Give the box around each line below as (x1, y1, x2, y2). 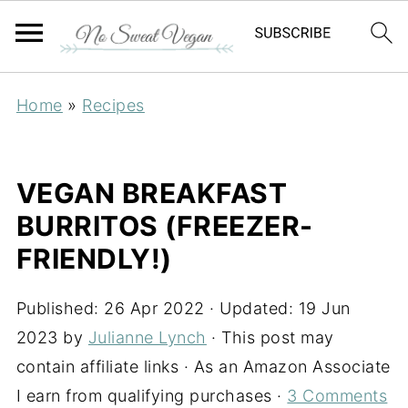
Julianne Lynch (87, 328, 207, 347)
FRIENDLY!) (15, 242, 172, 275)
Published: (15, 299, 105, 318)
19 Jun (298, 299, 351, 318)
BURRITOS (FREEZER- (15, 209, 313, 242)
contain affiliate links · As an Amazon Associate (15, 357, 391, 376)
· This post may (206, 328, 334, 347)
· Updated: (204, 299, 299, 318)
